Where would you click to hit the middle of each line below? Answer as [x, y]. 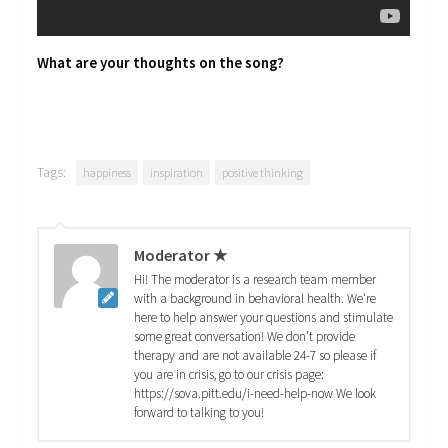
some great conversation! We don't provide [245, 337]
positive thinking [263, 173]
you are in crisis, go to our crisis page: [229, 375]
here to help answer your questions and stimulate [264, 318]
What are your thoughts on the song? [161, 63]
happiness [107, 173]
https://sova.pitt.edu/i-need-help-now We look [255, 394]
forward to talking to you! [199, 413]
